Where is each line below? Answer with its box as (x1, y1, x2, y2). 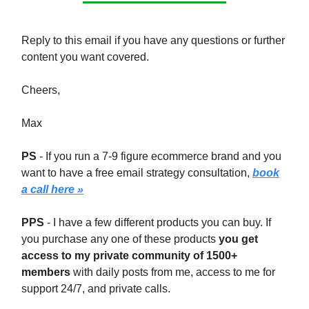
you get (219, 232, 258, 245)
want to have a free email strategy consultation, (21, 166, 252, 179)
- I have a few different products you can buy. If (44, 216, 271, 228)
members (21, 266, 70, 278)
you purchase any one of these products (21, 232, 219, 245)
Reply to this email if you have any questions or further (21, 34, 285, 46)
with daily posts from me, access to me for (70, 266, 275, 278)
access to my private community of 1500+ (21, 249, 237, 261)
